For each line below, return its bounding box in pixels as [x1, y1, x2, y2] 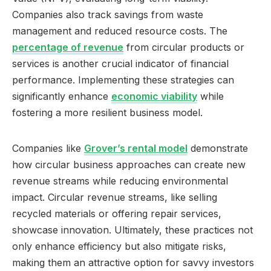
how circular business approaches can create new [12, 158, 246, 171]
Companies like [12, 142, 84, 154]
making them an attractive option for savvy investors [12, 256, 254, 269]
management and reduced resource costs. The [12, 24, 227, 37]
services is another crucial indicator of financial [12, 57, 229, 70]
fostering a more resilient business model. [12, 106, 203, 119]
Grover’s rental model [84, 142, 188, 154]
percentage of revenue [12, 41, 123, 53]
